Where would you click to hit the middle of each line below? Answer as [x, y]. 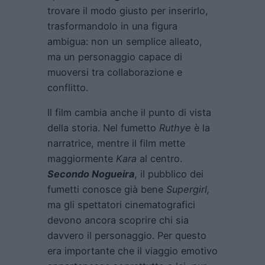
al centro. [161, 158]
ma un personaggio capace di [115, 56]
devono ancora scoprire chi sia [118, 220]
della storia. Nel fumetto [103, 127]
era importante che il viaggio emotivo [132, 251]
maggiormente [82, 158]
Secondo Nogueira [91, 174]
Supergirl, [188, 189]
